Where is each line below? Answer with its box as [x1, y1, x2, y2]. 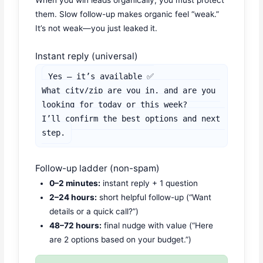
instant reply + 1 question [100, 178, 198, 188]
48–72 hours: [49, 220, 102, 230]
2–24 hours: [49, 192, 97, 202]
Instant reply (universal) [35, 50, 139, 62]
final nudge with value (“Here [102, 220, 214, 230]
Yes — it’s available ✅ [48, 72, 154, 82]
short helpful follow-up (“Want [97, 192, 212, 202]
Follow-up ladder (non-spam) [35, 162, 160, 174]
